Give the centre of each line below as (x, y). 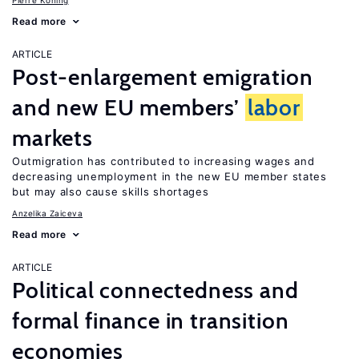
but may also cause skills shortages (111, 192)
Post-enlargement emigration (163, 77)
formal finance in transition (151, 321)
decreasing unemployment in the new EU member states (169, 176)
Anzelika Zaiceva (47, 213)
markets (52, 138)
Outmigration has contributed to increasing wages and (163, 161)
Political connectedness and (155, 290)
